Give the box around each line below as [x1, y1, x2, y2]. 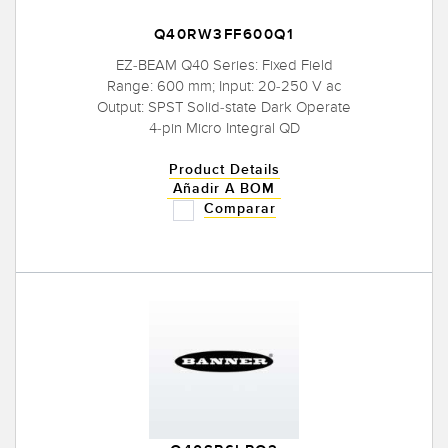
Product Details [168, 161, 280, 179]
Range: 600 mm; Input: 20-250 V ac [107, 77, 341, 96]
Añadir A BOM [173, 180, 275, 198]
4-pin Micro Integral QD [148, 119, 300, 138]
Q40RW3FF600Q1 [153, 25, 295, 45]
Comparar [203, 200, 276, 218]
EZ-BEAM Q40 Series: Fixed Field [115, 56, 333, 75]
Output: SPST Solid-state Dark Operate [97, 98, 351, 117]
